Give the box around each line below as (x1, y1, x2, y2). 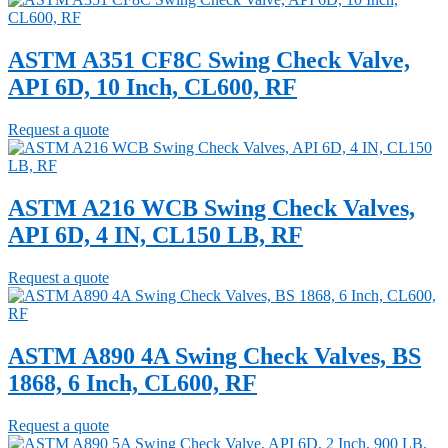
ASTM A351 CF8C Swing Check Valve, (8, 47, 410, 74)
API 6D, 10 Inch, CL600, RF (8, 74, 297, 101)
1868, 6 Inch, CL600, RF (8, 370, 257, 397)
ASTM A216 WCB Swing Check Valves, (8, 195, 415, 222)
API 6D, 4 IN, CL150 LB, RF (8, 222, 303, 249)
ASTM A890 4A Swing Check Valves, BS (8, 343, 421, 370)
